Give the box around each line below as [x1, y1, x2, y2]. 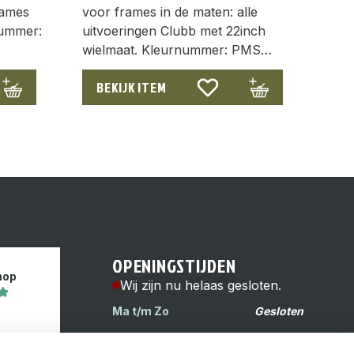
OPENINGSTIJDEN [112, 251, 236, 279]
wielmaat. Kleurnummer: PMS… [82, 41, 272, 58]
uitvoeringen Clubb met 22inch [82, 22, 265, 39]
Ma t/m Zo [112, 303, 170, 318]
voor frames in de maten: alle [82, 3, 258, 20]
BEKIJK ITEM [96, 77, 167, 97]
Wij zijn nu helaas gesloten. [120, 277, 282, 293]
